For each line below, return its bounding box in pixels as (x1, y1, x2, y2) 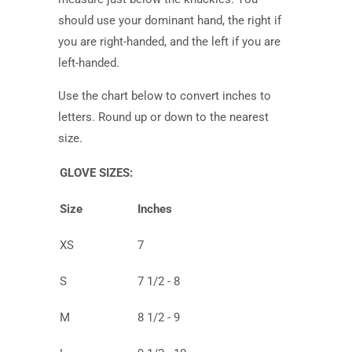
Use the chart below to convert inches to (58, 89, 271, 103)
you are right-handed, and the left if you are (58, 35, 280, 49)
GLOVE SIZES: (60, 166, 133, 180)
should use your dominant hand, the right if (58, 13, 281, 27)
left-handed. (58, 56, 119, 70)
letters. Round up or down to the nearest (58, 110, 269, 124)
